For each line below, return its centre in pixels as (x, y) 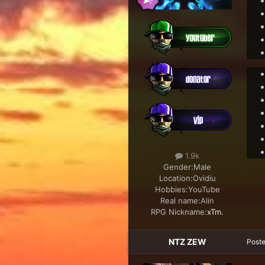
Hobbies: (171, 190)
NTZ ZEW (187, 242)
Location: (176, 178)
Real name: (181, 201)
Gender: (179, 167)
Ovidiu (204, 178)
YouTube (204, 190)
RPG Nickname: (179, 212)
